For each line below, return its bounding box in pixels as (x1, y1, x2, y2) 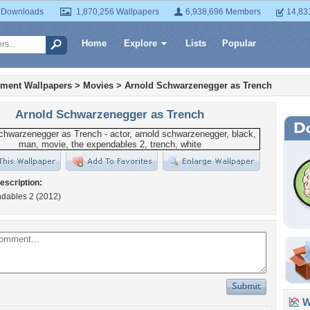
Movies (83, 80, 113, 91)
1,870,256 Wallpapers (76, 7, 159, 17)
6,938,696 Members (185, 7, 261, 17)
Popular (222, 38, 256, 48)
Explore (124, 38, 157, 48)
